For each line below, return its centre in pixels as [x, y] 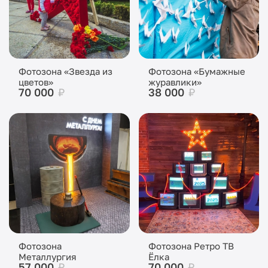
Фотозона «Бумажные [197, 71]
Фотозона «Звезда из [66, 71]
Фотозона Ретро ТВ [191, 246]
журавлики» [175, 82]
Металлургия [48, 257]
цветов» [36, 82]
